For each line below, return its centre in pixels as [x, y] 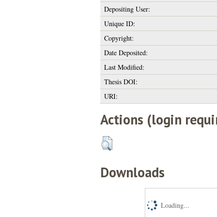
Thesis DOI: [121, 81]
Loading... [175, 205]
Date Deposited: [126, 52]
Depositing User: [127, 9]
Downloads [132, 172]
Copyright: [119, 38]
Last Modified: [124, 67]
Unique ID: [119, 23]
